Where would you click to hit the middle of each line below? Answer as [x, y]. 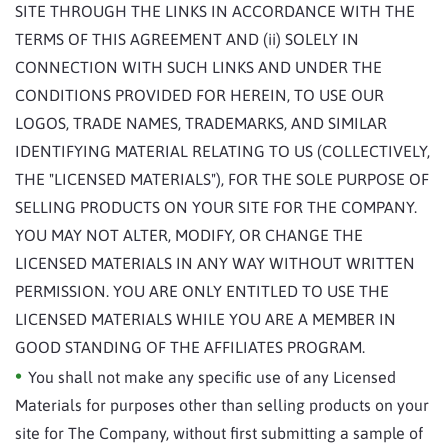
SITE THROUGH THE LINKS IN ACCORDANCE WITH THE [215, 11]
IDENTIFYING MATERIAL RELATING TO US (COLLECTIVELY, [222, 151]
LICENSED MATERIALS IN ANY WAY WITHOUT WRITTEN [215, 263]
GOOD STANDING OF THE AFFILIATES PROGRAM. [190, 347]
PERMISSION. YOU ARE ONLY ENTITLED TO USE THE [202, 291]
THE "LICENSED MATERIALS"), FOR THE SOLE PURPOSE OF [222, 179]
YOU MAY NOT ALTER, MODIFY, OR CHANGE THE [189, 235]
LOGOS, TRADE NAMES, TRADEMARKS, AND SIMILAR [201, 123]
